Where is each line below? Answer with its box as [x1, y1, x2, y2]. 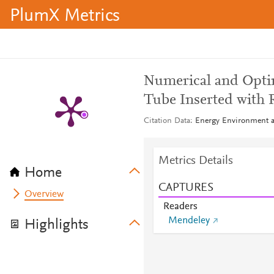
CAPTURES [158, 182, 213, 194]
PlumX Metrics [10, 7, 120, 26]
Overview [24, 190, 64, 199]
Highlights [24, 218, 89, 232]
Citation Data [143, 117, 190, 125]
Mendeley [168, 216, 210, 226]
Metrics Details [158, 155, 233, 167]
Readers [163, 202, 198, 212]
